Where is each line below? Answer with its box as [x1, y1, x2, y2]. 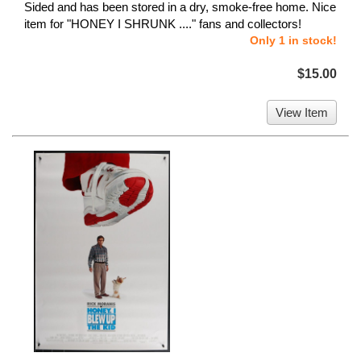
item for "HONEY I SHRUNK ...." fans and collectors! [24, 17, 301, 31]
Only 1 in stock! [250, 34, 337, 48]
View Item [276, 106, 328, 120]
